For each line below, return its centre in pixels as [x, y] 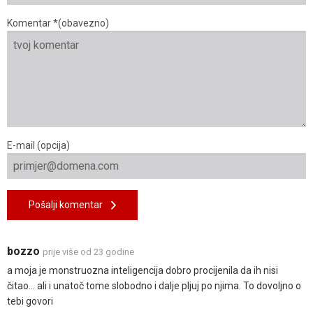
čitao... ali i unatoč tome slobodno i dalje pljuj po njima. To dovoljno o [154, 286]
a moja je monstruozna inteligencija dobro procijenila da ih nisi [143, 271]
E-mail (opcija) [38, 146]
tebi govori [30, 301]
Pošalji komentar [70, 205]
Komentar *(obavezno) [58, 23]
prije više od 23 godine [88, 252]
